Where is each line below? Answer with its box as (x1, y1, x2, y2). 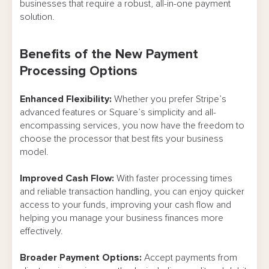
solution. (20, 12, 55, 22)
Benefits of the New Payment (20, 48, 198, 62)
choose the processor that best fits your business (20, 134, 223, 144)
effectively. (20, 226, 63, 237)
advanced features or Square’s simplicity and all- (20, 107, 216, 118)
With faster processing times (114, 174, 232, 184)
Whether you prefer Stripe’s (112, 94, 226, 104)
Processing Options (20, 65, 138, 79)
